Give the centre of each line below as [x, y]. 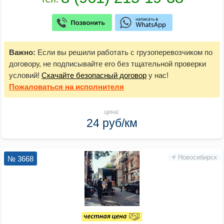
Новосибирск [197, 157]
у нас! [157, 75]
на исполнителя [93, 87]
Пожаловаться [36, 87]
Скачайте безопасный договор [94, 75]
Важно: [22, 52]
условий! [25, 75]
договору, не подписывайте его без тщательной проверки [107, 64]
